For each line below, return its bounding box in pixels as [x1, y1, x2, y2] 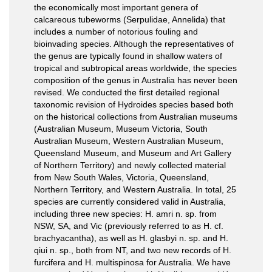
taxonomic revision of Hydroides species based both [34, 100, 234, 109]
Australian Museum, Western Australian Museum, [34, 136, 223, 146]
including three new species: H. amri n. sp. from [34, 209, 217, 219]
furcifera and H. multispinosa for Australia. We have [34, 257, 231, 267]
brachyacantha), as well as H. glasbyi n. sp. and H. [34, 233, 228, 243]
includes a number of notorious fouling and [34, 27, 198, 36]
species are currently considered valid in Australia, [34, 197, 226, 206]
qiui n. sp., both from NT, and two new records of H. [34, 245, 231, 255]
